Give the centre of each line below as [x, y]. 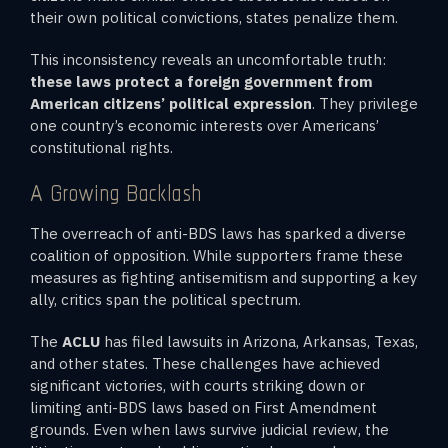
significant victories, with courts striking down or [197, 385]
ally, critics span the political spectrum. [165, 299]
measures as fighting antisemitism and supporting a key [223, 277]
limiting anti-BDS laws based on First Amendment [203, 407]
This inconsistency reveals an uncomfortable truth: [208, 59]
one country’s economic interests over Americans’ [204, 125]
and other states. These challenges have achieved [205, 363]
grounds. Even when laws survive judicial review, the [209, 429]
